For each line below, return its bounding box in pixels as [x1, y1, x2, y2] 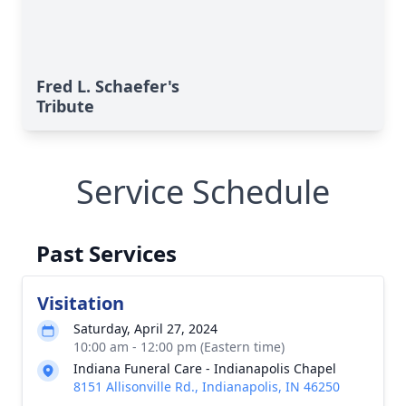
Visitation [37, 291, 124, 315]
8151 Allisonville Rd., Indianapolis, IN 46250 [73, 378, 340, 395]
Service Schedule [76, 169, 330, 214]
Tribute [36, 95, 94, 117]
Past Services [36, 238, 177, 268]
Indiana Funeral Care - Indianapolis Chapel [73, 360, 336, 377]
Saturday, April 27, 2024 [73, 320, 217, 337]
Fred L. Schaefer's [36, 75, 179, 97]
